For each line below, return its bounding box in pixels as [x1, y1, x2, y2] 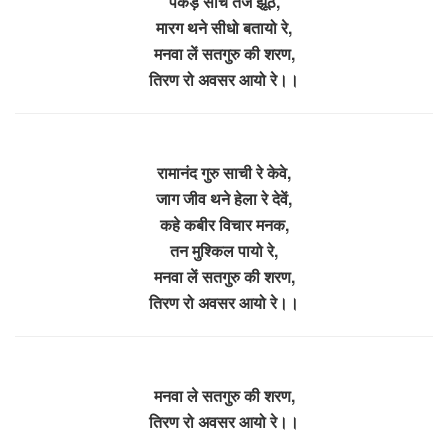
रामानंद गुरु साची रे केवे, [157, 160, 291, 184]
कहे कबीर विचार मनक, [159, 212, 289, 236]
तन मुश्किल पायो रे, [170, 238, 278, 262]
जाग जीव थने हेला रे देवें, [156, 186, 292, 210]
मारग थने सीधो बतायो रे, [156, 15, 292, 39]
